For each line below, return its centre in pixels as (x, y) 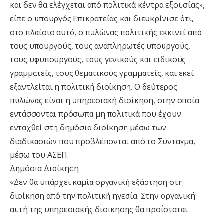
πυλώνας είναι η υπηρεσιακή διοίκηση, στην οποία (104, 100)
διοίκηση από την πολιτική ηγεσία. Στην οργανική (102, 196)
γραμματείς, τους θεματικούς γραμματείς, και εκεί (102, 73)
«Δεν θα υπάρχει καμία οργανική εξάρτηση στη (96, 182)
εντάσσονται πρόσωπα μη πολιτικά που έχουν (95, 114)
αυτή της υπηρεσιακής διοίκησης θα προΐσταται (99, 209)
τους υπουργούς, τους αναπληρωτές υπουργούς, (100, 46)
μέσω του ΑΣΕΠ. (39, 155)
